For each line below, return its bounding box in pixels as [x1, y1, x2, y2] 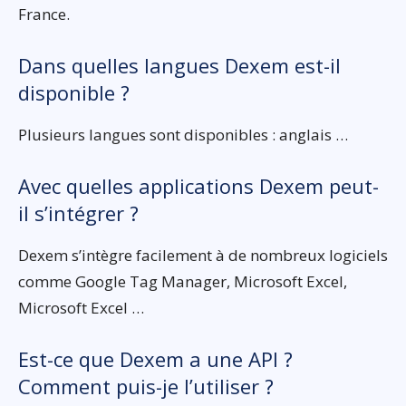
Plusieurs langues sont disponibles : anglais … [18, 124, 348, 145]
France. [18, 4, 70, 24]
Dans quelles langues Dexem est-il [18, 52, 341, 79]
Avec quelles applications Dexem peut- [18, 172, 379, 199]
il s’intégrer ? [18, 199, 139, 227]
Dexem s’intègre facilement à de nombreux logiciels [18, 245, 388, 266]
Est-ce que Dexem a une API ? [18, 345, 293, 372]
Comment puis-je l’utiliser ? [18, 372, 274, 400]
